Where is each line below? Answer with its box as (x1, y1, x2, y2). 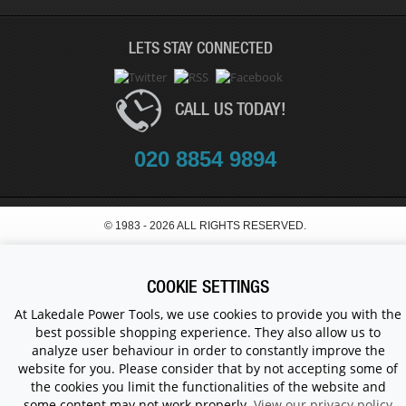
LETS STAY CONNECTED (129, 37, 273, 57)
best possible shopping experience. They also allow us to (35, 324, 381, 341)
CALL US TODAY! (174, 98, 286, 120)
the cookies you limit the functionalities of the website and (30, 378, 386, 395)
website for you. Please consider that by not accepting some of (18, 360, 398, 377)
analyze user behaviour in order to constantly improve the (31, 342, 385, 359)
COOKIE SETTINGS (147, 275, 269, 296)
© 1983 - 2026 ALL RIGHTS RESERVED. (103, 219, 306, 233)
